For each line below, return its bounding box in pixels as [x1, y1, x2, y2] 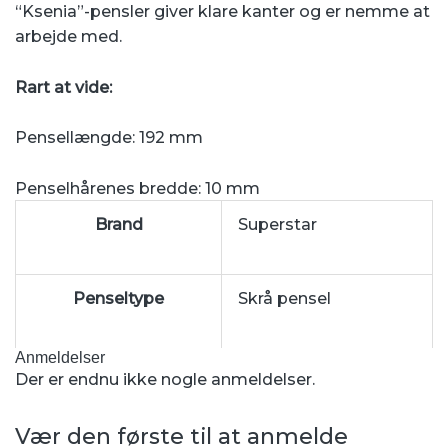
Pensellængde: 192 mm [15, 128, 203, 148]
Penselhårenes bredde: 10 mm [15, 178, 260, 198]
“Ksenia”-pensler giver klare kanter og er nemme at [15, 2, 430, 22]
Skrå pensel [238, 288, 331, 308]
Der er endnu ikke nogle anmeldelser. [15, 369, 315, 389]
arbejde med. [15, 27, 122, 47]
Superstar [238, 214, 317, 234]
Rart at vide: [15, 77, 112, 97]
